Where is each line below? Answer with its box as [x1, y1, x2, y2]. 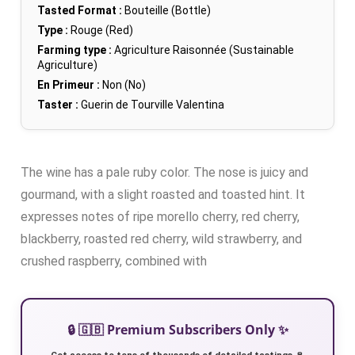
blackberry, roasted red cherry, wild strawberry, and [21, 231, 302, 246]
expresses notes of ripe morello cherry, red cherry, [21, 208, 300, 224]
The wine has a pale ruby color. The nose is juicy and [21, 164, 308, 180]
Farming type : [37, 43, 112, 56]
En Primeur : [37, 78, 100, 91]
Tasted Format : [37, 3, 122, 17]
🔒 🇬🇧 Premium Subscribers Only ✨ [67, 320, 288, 338]
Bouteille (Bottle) [122, 3, 211, 17]
